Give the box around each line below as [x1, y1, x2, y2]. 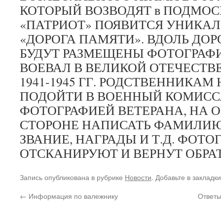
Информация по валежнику [27, 190, 118, 201]
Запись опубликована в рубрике [20, 172, 125, 182]
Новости [125, 172, 151, 182]
